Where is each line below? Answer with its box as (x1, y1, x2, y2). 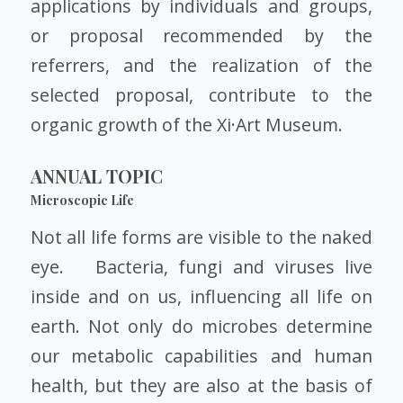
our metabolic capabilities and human (30, 343, 373, 368)
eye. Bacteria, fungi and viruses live (30, 254, 373, 279)
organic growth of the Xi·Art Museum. (30, 112, 343, 138)
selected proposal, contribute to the (30, 83, 373, 108)
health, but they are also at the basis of (30, 372, 373, 398)
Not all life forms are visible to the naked (30, 224, 373, 249)
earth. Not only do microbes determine (30, 313, 373, 338)
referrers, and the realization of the (30, 53, 373, 78)
